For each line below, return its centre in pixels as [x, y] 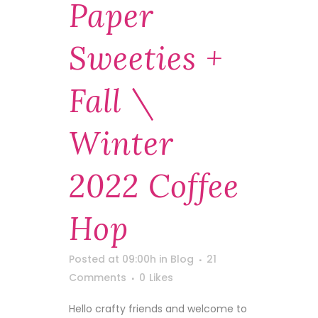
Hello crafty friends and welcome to [158, 309]
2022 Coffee [154, 186]
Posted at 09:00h [113, 259]
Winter [121, 143]
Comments [98, 278]
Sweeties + [146, 58]
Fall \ [113, 101]
